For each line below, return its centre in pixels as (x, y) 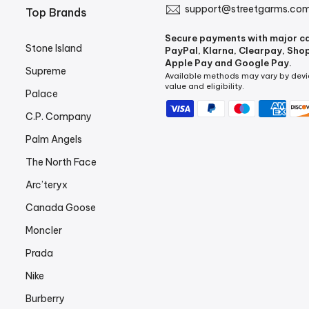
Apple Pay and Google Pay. (228, 62)
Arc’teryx (47, 185)
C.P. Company (59, 116)
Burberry (46, 298)
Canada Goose (61, 207)
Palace (42, 93)
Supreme (46, 71)
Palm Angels (54, 139)
